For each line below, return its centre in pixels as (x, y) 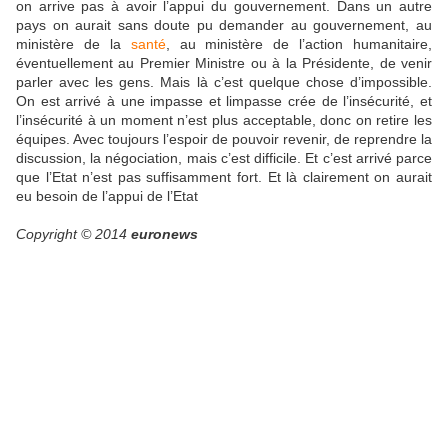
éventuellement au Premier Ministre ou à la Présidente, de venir (224, 63)
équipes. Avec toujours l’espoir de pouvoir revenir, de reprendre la (224, 139)
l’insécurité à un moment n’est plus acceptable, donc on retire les (224, 120)
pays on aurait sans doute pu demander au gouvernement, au (224, 25)
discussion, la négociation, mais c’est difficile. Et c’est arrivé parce (224, 158)
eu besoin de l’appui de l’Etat (107, 196)
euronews (164, 234)
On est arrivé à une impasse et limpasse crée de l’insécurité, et (224, 101)
